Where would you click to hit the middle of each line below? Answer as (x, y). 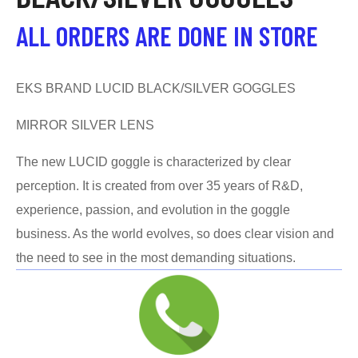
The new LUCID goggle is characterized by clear (153, 162)
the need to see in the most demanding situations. (156, 258)
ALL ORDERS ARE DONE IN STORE (167, 36)
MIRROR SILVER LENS (85, 125)
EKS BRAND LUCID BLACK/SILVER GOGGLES (156, 88)
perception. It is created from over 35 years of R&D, (159, 186)
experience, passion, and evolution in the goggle (153, 210)
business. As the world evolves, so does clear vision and (175, 234)
